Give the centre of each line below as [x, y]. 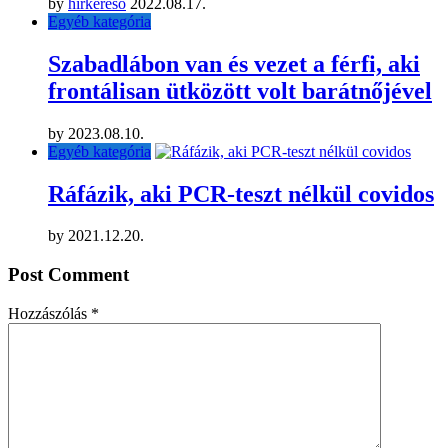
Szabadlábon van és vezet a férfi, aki [234, 63]
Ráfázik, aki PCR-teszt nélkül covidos [241, 193]
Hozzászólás [49, 313]
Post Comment [68, 275]
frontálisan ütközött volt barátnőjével [240, 90]
